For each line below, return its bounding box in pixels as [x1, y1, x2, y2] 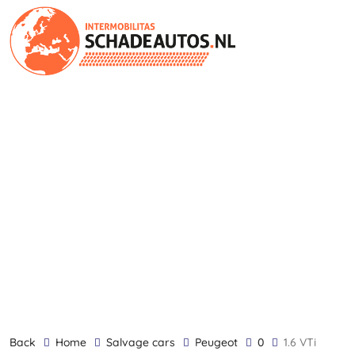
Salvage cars [113, 335, 175, 349]
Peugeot [201, 335, 238, 349]
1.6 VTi [290, 335, 316, 349]
